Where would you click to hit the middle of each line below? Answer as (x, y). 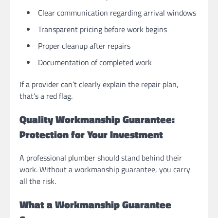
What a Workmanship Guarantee (95, 205)
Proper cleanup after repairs (84, 45)
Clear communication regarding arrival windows (117, 12)
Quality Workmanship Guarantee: (97, 119)
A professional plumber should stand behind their (101, 158)
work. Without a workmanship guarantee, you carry (105, 170)
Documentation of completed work (95, 62)
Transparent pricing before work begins (102, 29)
